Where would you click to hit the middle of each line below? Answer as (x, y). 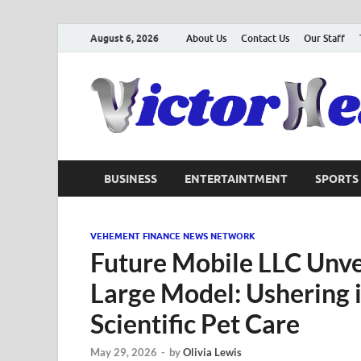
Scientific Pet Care (195, 324)
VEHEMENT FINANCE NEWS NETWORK (173, 236)
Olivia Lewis (212, 353)
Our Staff (324, 38)
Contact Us (265, 38)
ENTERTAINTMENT (236, 178)
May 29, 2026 (124, 353)
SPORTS (337, 178)
